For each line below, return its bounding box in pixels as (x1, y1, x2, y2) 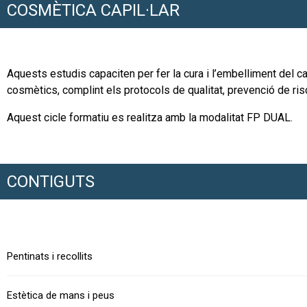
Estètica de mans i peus (7, 289, 114, 302)
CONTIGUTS (7, 172, 95, 192)
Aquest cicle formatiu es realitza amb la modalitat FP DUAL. (7, 111, 293, 125)
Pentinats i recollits (7, 250, 93, 263)
